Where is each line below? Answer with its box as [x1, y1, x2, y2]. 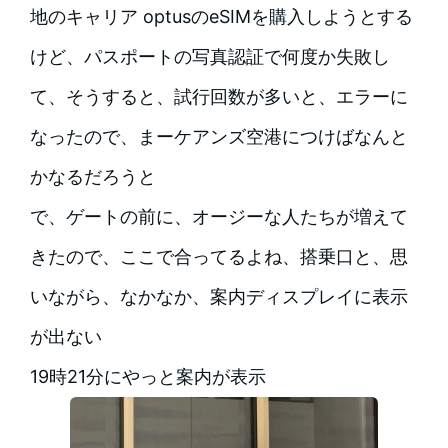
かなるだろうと [29, 165, 156, 187]
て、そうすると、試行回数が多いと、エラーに [29, 85, 408, 107]
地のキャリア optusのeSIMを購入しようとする [29, 5, 413, 27]
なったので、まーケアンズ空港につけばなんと [29, 125, 408, 147]
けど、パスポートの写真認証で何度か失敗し [29, 45, 390, 67]
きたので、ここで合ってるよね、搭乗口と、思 [29, 245, 408, 267]
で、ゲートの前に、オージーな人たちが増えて [29, 205, 408, 227]
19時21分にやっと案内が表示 [29, 365, 266, 387]
